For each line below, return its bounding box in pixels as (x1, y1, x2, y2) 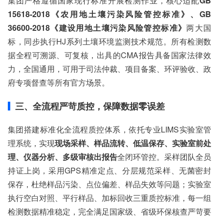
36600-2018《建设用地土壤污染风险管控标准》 (8, 22, 187, 33)
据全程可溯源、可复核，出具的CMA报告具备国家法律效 (8, 49, 211, 61)
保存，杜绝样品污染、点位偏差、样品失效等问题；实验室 (8, 178, 211, 190)
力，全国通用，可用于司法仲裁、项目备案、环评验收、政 (8, 63, 211, 74)
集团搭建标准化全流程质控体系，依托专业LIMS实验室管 (8, 124, 211, 135)
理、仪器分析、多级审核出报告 (8, 151, 117, 162)
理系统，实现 (8, 137, 55, 149)
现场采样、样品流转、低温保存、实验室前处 (55, 137, 211, 149)
